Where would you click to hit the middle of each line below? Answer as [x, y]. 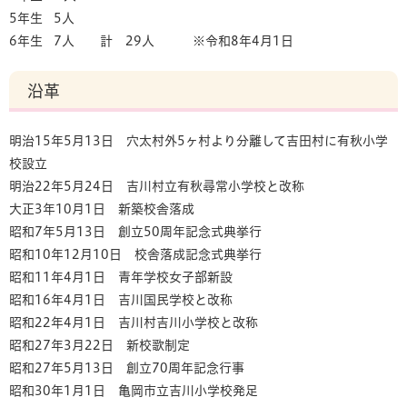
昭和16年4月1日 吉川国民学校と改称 [121, 300]
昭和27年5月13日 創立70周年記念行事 [127, 368]
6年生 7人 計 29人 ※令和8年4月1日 [151, 41]
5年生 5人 [42, 18]
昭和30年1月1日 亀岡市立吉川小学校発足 [134, 391]
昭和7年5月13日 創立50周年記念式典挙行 [135, 232]
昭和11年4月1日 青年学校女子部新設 [121, 277]
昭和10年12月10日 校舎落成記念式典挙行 [135, 254]
